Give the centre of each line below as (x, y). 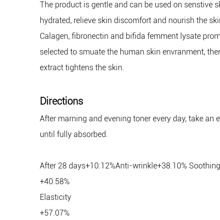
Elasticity (55, 197)
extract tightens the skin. (82, 68)
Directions (61, 101)
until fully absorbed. (74, 135)
